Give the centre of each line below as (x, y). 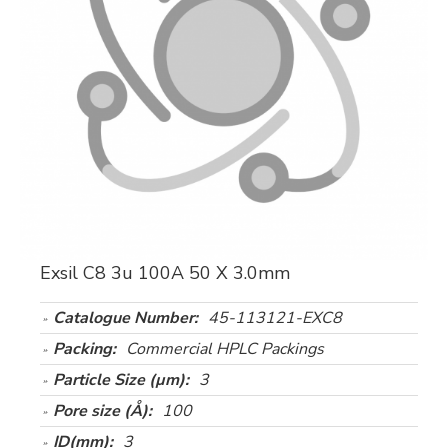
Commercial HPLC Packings (225, 349)
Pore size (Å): (102, 411)
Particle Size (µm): (121, 380)
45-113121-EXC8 (275, 318)
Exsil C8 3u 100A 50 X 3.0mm (165, 273)
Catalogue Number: (125, 318)
